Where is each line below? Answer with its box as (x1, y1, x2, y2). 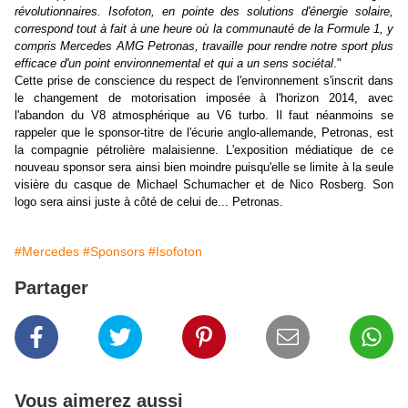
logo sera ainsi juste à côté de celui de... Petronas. (15, 195, 283, 209)
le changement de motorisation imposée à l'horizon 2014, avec (15, 91, 393, 106)
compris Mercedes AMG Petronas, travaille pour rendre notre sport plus (15, 39, 393, 54)
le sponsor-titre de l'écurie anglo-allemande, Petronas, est (85, 126, 393, 140)
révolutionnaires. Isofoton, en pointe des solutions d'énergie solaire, (15, 5, 393, 19)
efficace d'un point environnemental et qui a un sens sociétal (15, 56, 333, 71)
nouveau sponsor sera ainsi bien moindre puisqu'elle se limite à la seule (15, 160, 393, 175)
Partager (15, 278, 88, 299)
